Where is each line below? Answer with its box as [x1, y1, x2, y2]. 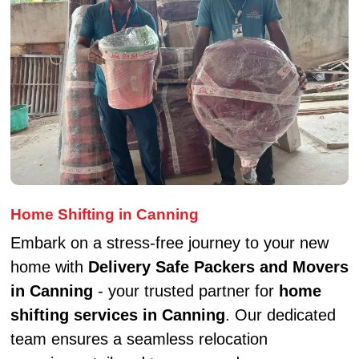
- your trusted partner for [92, 281, 279, 300]
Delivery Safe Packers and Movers [87, 257, 349, 276]
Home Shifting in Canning [10, 205, 199, 223]
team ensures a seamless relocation [10, 329, 268, 348]
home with [10, 257, 88, 276]
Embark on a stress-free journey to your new [10, 233, 329, 252]
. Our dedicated [224, 305, 336, 324]
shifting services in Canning [10, 305, 225, 324]
